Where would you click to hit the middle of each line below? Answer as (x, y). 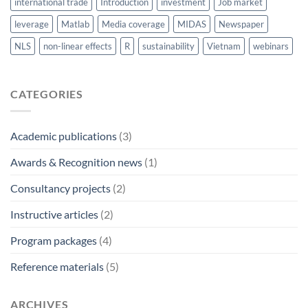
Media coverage (133, 24)
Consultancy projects (60, 188)
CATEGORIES (47, 94)
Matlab (75, 24)
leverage (32, 24)
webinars (271, 46)
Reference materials (57, 266)
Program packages (54, 240)
